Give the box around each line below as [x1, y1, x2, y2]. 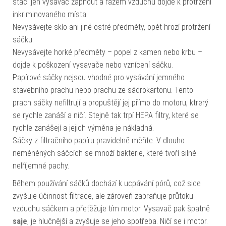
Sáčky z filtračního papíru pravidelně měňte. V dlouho [13, 136, 185, 146]
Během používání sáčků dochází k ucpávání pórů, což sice [13, 179, 201, 189]
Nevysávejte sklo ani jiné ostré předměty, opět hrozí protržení [13, 22, 210, 32]
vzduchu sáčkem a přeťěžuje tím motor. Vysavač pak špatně [13, 204, 210, 214]
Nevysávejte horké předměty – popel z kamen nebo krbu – [13, 47, 202, 58]
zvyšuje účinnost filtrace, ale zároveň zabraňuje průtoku [13, 191, 193, 201]
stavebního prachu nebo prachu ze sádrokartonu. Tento [13, 85, 193, 95]
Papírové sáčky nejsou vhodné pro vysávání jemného [13, 73, 185, 83]
